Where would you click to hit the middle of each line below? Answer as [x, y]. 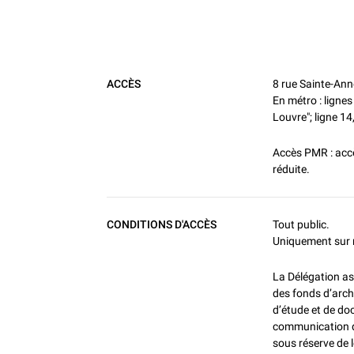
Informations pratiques [163, 64]
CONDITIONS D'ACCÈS [162, 225]
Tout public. [301, 225]
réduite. [291, 169]
